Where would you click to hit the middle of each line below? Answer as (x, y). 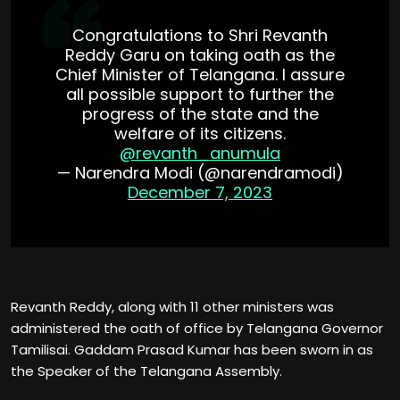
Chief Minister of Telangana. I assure (200, 74)
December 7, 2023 (200, 192)
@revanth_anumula (200, 153)
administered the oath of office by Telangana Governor (197, 328)
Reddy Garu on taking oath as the (200, 54)
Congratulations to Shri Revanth (200, 35)
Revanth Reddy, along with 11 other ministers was (172, 306)
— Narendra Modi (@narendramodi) (200, 172)
